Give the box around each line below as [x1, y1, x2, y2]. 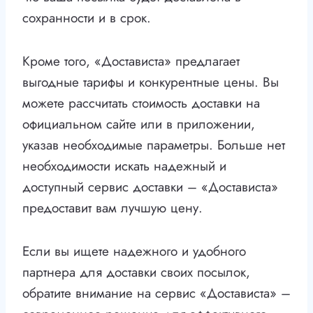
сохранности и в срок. [22, 8, 151, 28]
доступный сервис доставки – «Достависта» [22, 177, 278, 197]
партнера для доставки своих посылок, [22, 263, 250, 282]
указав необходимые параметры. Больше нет [22, 136, 285, 155]
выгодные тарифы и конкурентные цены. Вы [22, 73, 279, 92]
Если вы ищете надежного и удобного [22, 242, 246, 261]
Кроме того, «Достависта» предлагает [22, 52, 240, 71]
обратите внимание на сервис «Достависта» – [22, 284, 291, 303]
